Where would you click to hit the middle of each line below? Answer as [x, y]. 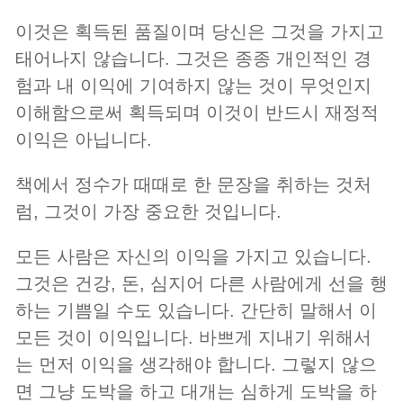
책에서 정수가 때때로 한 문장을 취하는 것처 [193, 185]
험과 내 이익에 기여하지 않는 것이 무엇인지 [193, 86]
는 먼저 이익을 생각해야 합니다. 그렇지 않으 [196, 365]
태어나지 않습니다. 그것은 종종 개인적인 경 [193, 59]
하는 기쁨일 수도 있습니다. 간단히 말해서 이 [196, 311]
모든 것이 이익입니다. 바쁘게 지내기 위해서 [193, 338]
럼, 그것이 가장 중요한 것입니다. [148, 212]
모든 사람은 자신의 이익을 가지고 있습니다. [193, 257]
